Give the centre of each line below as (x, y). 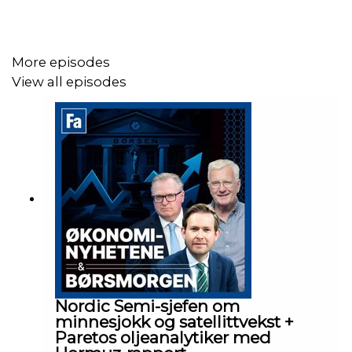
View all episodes (69, 81)
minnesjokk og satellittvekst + (174, 321)
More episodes (61, 62)
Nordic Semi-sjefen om (147, 306)
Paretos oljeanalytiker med (163, 337)
